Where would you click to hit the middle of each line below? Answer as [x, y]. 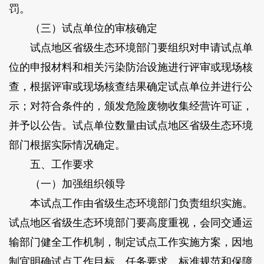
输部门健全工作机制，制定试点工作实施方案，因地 [131, 242]
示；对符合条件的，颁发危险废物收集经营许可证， [131, 106]
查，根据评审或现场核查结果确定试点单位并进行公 [131, 86]
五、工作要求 [51, 164]
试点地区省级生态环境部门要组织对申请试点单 [131, 47]
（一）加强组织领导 [67, 184]
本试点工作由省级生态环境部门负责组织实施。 [131, 203]
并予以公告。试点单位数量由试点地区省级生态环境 [131, 125]
